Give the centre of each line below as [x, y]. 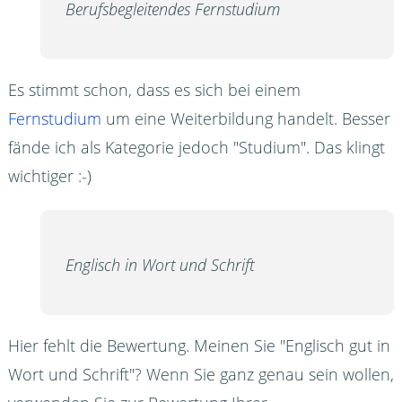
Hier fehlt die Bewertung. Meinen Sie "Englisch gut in [199, 346]
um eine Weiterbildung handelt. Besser [245, 118]
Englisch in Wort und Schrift [159, 265]
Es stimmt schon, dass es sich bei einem [154, 89]
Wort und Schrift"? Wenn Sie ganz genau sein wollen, [201, 375]
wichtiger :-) [49, 175]
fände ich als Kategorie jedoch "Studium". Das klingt [196, 147]
